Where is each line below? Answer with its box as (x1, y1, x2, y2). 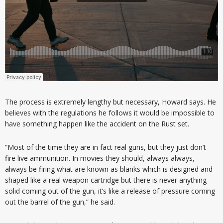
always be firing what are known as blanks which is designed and (5, 164, 213, 174)
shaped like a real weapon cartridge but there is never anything (5, 175, 207, 185)
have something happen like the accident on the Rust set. (5, 118, 189, 128)
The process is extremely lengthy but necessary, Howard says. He (5, 97, 216, 107)
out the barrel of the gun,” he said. (5, 197, 115, 207)
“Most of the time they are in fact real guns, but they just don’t (5, 142, 206, 152)
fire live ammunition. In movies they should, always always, (5, 153, 195, 163)
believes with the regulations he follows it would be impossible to (5, 108, 215, 117)
